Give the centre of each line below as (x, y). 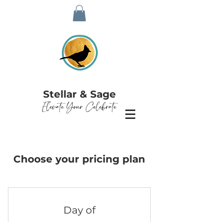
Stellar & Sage (79, 94)
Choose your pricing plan (79, 159)
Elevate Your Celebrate (79, 107)
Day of (79, 210)
